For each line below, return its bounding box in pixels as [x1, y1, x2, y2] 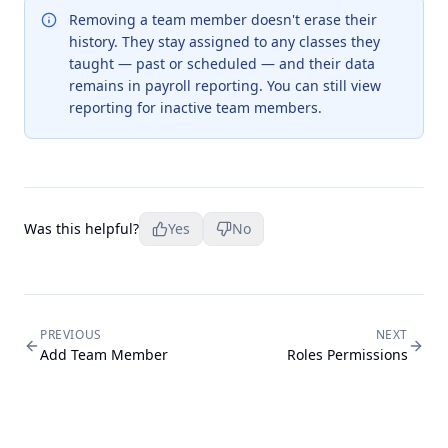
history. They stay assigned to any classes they [69, 31, 380, 51]
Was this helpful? [24, 218, 139, 238]
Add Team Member [40, 344, 168, 364]
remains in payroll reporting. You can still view [69, 75, 381, 95]
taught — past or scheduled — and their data [69, 53, 375, 73]
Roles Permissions [287, 344, 408, 364]
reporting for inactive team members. [69, 97, 322, 117]
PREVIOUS [40, 325, 102, 343]
